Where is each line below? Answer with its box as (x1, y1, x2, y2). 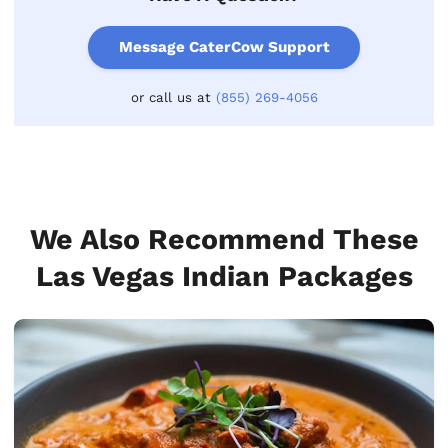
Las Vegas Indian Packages (35, 259, 413, 294)
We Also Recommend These (29, 222, 419, 257)
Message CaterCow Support (118, 38, 330, 57)
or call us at (130, 90, 216, 106)
